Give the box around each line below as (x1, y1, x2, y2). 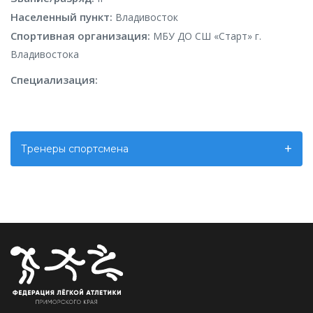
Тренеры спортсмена (21, 143, 129, 155)
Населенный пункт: (10, 10, 115, 24)
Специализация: (10, 73, 98, 87)
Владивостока (10, 48, 79, 61)
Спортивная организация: (10, 29, 153, 43)
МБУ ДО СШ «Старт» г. (153, 29, 261, 43)
